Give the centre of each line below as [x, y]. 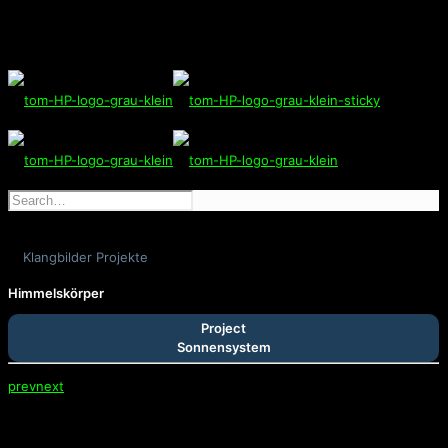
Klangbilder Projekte [85, 257]
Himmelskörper [56, 293]
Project [223, 327]
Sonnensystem [223, 346]
